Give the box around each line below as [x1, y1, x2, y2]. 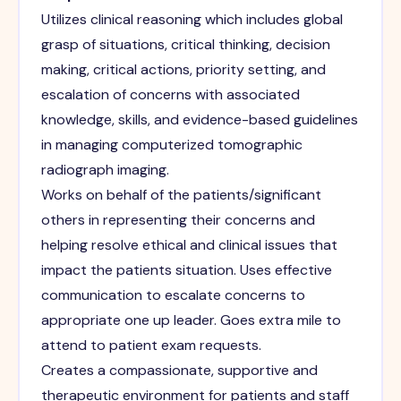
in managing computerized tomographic [40, 135, 303, 155]
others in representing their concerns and [40, 210, 315, 230]
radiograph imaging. [40, 160, 169, 180]
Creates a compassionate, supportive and [40, 361, 318, 380]
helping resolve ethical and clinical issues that [40, 235, 337, 255]
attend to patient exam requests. [40, 336, 261, 355]
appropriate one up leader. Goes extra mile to [40, 311, 341, 330]
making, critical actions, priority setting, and [40, 60, 326, 80]
